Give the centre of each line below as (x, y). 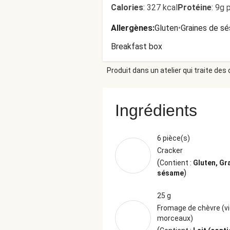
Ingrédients (156, 110)
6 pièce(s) (174, 138)
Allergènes (132, 28)
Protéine (195, 7)
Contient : (176, 163)
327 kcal (162, 7)
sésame (170, 173)
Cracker (170, 150)
